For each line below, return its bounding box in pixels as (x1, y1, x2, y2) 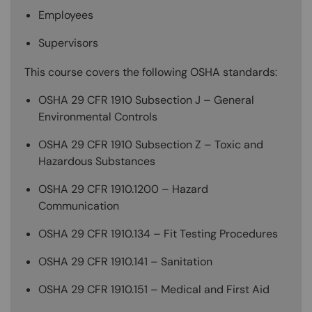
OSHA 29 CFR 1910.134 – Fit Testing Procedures (38, 226, 278, 241)
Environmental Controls (38, 109, 157, 124)
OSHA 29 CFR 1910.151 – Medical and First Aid (38, 281, 270, 297)
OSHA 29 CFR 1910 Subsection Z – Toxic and (38, 136, 263, 152)
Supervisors (38, 35, 98, 50)
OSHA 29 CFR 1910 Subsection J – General (38, 92, 254, 107)
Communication (38, 198, 119, 213)
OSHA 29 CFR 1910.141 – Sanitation (38, 253, 212, 269)
